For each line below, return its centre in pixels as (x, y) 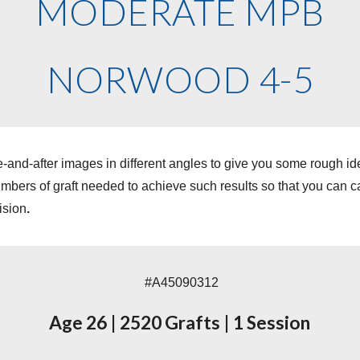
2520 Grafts (170, 323)
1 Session (270, 323)
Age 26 (80, 323)
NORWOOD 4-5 (180, 79)
